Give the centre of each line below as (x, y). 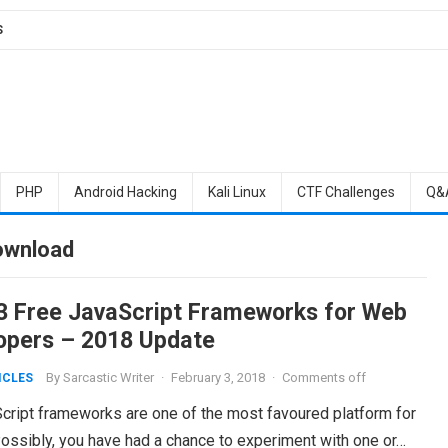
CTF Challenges (345, 192)
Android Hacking (125, 192)
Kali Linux (236, 192)
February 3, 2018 (217, 377)
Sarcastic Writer (108, 377)
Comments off (323, 377)
